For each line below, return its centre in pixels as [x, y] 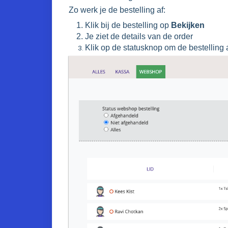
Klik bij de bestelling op [128, 25]
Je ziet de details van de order [139, 36]
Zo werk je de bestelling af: [117, 10]
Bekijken [188, 25]
